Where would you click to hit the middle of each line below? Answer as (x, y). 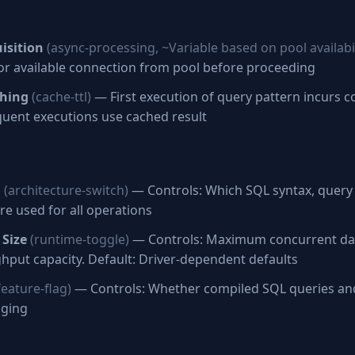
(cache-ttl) (61, 97)
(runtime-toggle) (80, 239)
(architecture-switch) (66, 190)
